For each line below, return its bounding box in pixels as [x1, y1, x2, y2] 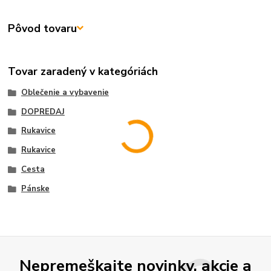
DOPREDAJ [21, 106, 65, 117]
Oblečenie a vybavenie [21, 87, 109, 98]
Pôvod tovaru [8, 21, 77, 36]
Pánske [21, 183, 50, 194]
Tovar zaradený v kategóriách [8, 64, 158, 79]
